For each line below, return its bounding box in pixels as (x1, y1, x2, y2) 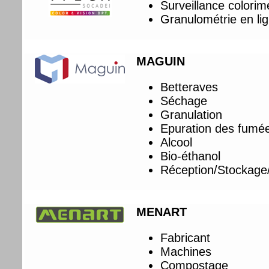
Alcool (160, 135, 193, 149)
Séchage (160, 94, 208, 107)
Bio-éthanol (160, 149, 221, 163)
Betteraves (160, 80, 219, 94)
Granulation (160, 107, 223, 121)
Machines (160, 244, 212, 258)
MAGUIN (136, 54, 186, 68)
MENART (136, 205, 187, 219)
